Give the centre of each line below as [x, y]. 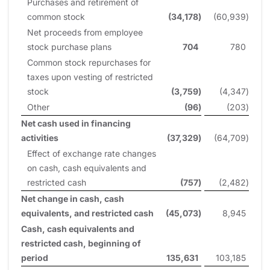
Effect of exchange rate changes [92, 153]
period [35, 257]
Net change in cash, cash [73, 198]
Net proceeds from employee [85, 32]
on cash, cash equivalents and [87, 168]
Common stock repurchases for [89, 62]
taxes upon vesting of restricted [90, 77]
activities [40, 137]
